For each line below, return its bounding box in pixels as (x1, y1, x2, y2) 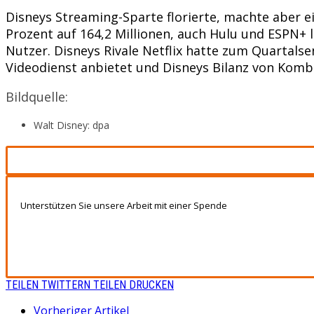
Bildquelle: (6, 88, 68, 105)
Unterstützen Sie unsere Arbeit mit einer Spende (20, 198, 227, 212)
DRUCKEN (129, 278, 174, 292)
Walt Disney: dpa (34, 118, 109, 132)
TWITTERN (41, 278, 90, 292)
